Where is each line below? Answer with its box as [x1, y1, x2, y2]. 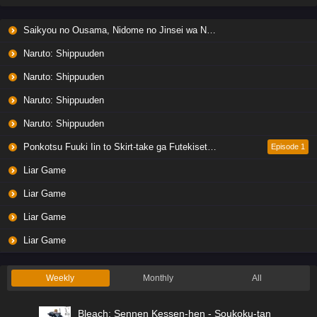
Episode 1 [271, 142, 305, 151]
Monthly [143, 272, 174, 283]
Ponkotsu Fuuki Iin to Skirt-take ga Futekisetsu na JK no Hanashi [21, 141, 207, 152]
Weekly [46, 272, 75, 283]
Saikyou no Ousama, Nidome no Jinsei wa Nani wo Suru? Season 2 [21, 24, 207, 35]
